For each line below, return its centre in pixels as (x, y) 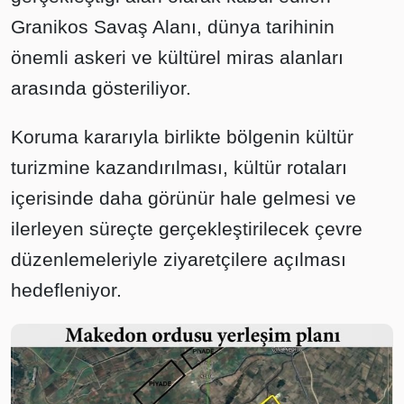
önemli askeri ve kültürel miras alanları (177, 57)
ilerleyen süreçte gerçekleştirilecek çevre (187, 228)
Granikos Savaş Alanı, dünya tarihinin (173, 26)
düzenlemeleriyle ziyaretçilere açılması (179, 259)
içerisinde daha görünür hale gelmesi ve (184, 197)
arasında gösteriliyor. (101, 87)
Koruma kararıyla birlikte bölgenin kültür (182, 136)
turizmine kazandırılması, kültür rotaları (179, 167)
